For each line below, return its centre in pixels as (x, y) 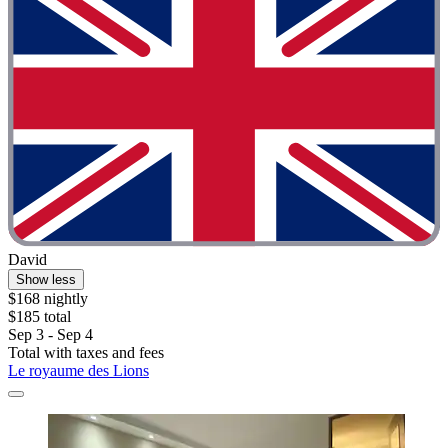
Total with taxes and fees (86, 352)
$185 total (39, 316)
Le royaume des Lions (78, 370)
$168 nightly (48, 298)
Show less (46, 279)
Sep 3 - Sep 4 (50, 334)
